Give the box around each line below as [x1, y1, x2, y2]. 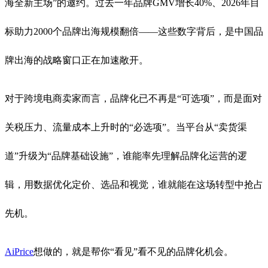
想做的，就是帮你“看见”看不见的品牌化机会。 [33, 246, 233, 257]
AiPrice [5, 246, 33, 257]
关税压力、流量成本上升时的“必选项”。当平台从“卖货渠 [5, 121, 247, 132]
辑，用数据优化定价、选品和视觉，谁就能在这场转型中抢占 [5, 179, 263, 190]
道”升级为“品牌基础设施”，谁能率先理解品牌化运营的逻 [5, 150, 247, 161]
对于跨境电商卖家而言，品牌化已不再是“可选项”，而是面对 [5, 93, 262, 103]
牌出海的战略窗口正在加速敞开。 [5, 54, 148, 65]
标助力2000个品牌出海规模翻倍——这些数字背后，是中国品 [5, 26, 263, 36]
